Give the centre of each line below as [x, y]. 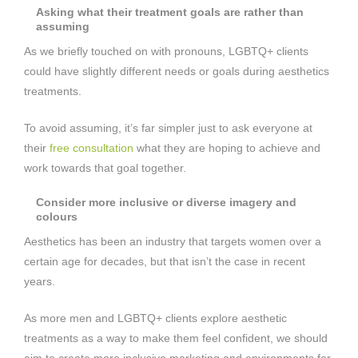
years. [40, 281]
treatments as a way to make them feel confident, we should [176, 338]
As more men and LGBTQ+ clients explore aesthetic [155, 318]
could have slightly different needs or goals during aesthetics [177, 71]
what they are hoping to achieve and [227, 147]
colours [57, 216]
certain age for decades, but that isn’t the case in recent [165, 261]
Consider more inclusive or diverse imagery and [166, 202]
